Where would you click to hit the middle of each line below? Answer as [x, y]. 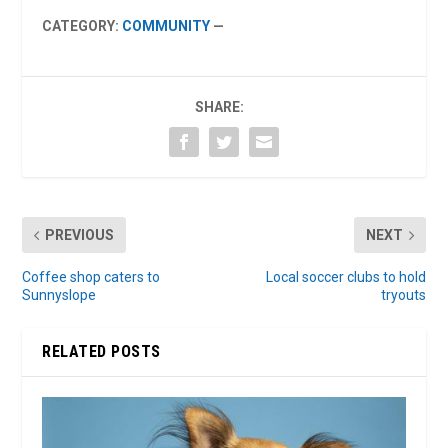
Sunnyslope [59, 295]
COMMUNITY [166, 26]
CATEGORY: [82, 26]
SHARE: [219, 107]
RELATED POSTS [101, 352]
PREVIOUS [80, 235]
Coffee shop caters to [91, 277]
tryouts [403, 295]
